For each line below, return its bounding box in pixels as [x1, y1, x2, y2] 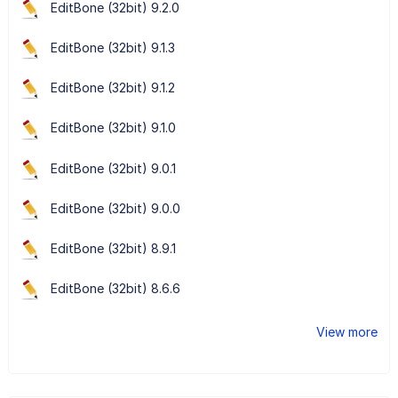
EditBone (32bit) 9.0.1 [50, 160, 176, 176]
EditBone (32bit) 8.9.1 [50, 240, 176, 256]
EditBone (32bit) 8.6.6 [50, 281, 180, 297]
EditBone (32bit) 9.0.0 [50, 200, 180, 216]
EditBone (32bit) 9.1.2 [50, 80, 175, 96]
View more [316, 324, 378, 340]
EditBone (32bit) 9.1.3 [50, 40, 175, 56]
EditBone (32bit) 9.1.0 [50, 120, 176, 136]
